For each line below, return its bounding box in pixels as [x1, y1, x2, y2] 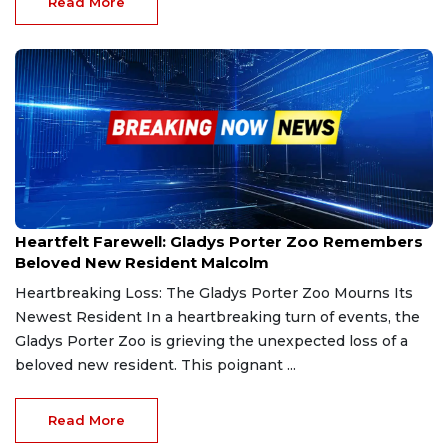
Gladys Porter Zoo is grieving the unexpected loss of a [15, 331, 408, 350]
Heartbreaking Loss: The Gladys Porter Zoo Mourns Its [15, 283, 413, 302]
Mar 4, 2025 [15, 214, 82, 228]
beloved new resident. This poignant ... [15, 355, 296, 374]
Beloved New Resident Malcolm [15, 252, 269, 272]
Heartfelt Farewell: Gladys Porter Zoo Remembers [15, 231, 423, 251]
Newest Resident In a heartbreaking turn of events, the [15, 307, 420, 326]
